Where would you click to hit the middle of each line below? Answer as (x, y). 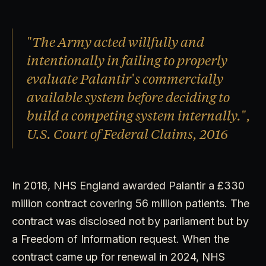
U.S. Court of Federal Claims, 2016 (127, 134)
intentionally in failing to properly (127, 61)
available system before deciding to (128, 97)
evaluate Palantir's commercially (125, 79)
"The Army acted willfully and (115, 42)
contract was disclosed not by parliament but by (130, 221)
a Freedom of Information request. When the (121, 239)
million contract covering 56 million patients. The (131, 203)
